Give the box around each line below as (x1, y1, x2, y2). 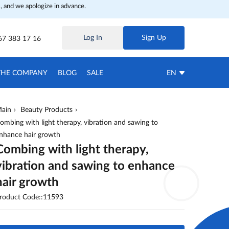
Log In (83, 34, 102, 41)
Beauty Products (20, 106, 73, 113)
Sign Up (142, 34, 166, 41)
